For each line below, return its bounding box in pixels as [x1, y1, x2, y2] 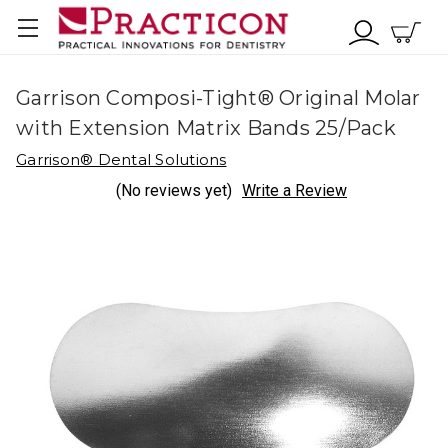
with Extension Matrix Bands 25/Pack [16, 116, 396, 140]
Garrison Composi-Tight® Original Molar [16, 86, 421, 110]
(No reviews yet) [116, 181, 232, 200]
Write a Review [242, 181, 347, 201]
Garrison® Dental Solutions [16, 150, 227, 169]
